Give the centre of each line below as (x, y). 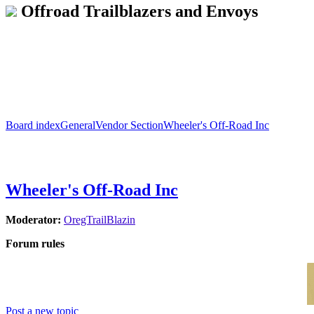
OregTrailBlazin (100, 219)
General (78, 125)
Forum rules (35, 243)
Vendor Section (129, 125)
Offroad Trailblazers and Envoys (139, 11)
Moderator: (33, 219)
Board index (33, 125)
